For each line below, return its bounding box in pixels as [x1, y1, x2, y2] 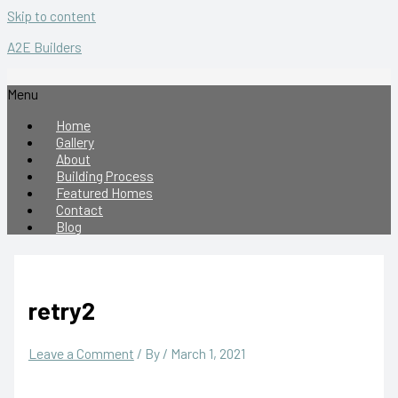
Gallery [56, 132, 94, 150]
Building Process [56, 166, 154, 184]
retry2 [28, 295, 95, 324]
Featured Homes [56, 183, 153, 201]
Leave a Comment [28, 345, 134, 362]
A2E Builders [7, 37, 82, 55]
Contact [56, 200, 103, 218]
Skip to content [7, 7, 96, 24]
